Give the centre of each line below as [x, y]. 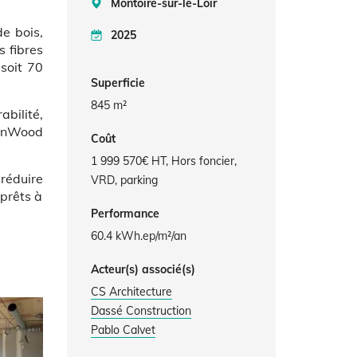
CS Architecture [131, 292]
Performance [125, 214]
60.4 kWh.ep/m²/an [138, 236]
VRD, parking [124, 180]
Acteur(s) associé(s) [143, 269]
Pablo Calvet [123, 330]
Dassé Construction [141, 311]
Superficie [118, 83]
